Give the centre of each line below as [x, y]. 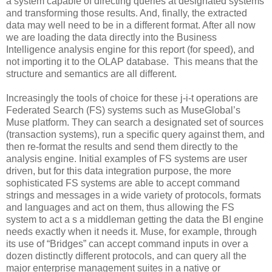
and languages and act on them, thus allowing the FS [120, 207]
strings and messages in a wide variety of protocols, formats [134, 195]
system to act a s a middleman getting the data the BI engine [135, 219]
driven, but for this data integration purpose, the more [119, 171]
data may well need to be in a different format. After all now [131, 25]
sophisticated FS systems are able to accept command [123, 183]
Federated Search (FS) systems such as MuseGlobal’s [123, 110]
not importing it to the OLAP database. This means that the [132, 61]
